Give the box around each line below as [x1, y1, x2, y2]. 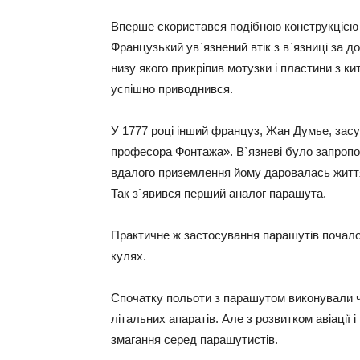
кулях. [111, 249, 146, 263]
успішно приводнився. [111, 82, 233, 96]
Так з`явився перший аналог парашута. [111, 186, 326, 200]
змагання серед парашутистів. [111, 333, 278, 346]
